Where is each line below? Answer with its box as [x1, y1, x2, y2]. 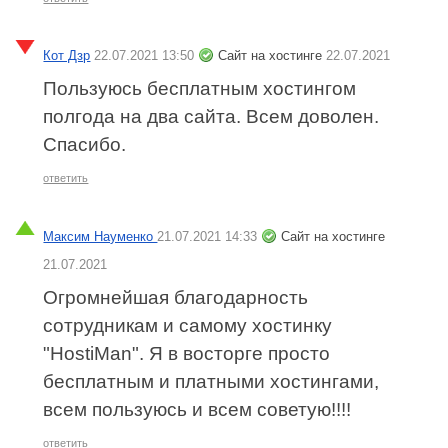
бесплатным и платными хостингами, [43, 371, 380, 393]
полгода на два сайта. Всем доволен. [43, 106, 380, 128]
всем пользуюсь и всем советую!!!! [43, 399, 352, 421]
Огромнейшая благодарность [43, 287, 309, 309]
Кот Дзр [43, 48, 91, 64]
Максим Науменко [43, 229, 158, 245]
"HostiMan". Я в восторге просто [43, 343, 331, 365]
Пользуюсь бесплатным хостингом [43, 78, 357, 100]
